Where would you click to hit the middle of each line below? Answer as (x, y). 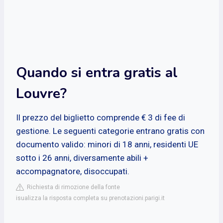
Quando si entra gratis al (97, 72)
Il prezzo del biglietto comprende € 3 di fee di (101, 117)
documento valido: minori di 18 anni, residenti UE (107, 144)
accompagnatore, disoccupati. (73, 171)
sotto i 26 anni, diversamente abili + (82, 158)
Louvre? (41, 93)
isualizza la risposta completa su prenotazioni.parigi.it (90, 198)
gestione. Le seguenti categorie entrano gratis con (110, 131)
